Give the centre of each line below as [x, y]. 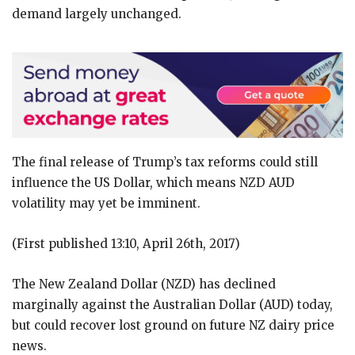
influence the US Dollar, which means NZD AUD [153, 182]
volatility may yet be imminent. [106, 203]
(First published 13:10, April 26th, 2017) [126, 243]
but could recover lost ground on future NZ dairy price [173, 325]
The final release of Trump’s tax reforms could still [165, 162]
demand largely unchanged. [97, 14]
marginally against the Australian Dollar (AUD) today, [172, 304]
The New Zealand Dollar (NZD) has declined [144, 284]
